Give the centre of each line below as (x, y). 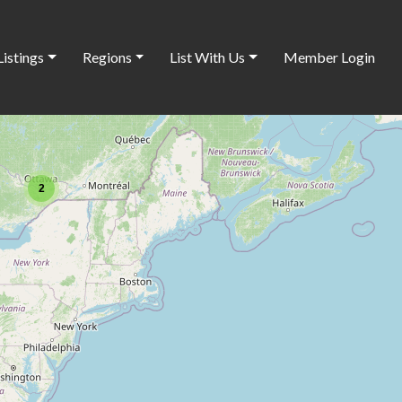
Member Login (329, 57)
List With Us (208, 57)
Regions (107, 57)
